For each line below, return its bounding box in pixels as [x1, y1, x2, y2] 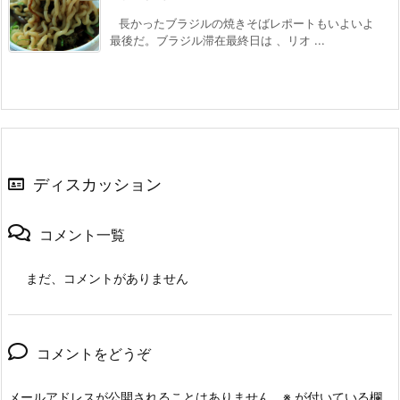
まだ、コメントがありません [26, 271, 188, 287]
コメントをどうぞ [37, 345, 151, 363]
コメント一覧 [39, 226, 125, 245]
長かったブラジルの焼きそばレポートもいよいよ [119, 16, 374, 31]
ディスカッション [33, 175, 162, 195]
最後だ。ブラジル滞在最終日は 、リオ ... [110, 33, 325, 48]
